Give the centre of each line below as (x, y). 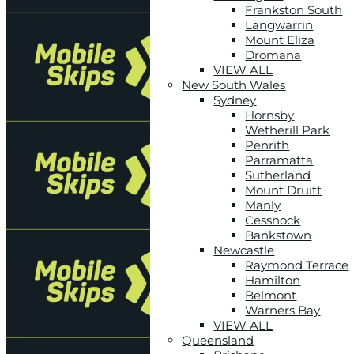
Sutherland (278, 175)
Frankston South (294, 9)
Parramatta (279, 160)
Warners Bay (283, 310)
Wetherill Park (288, 130)
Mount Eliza (280, 40)
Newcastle (244, 250)
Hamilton (273, 280)
